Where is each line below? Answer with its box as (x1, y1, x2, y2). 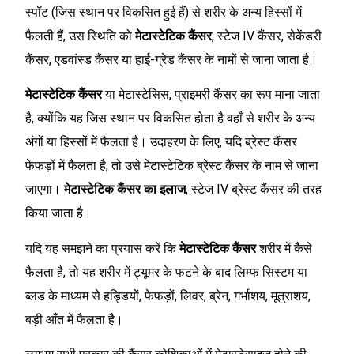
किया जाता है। (25, 205, 92, 221)
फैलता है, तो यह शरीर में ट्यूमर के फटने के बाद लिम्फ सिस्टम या (25, 264, 307, 280)
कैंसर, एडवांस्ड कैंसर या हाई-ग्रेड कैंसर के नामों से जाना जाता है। (25, 52, 318, 67)
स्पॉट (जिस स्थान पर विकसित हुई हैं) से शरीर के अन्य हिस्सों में (25, 5, 302, 20)
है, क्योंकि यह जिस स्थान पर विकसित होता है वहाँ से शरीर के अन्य (25, 111, 315, 126)
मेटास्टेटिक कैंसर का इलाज (64, 182, 186, 198)
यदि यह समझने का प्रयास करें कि (25, 240, 179, 256)
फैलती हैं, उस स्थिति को (25, 28, 135, 43)
